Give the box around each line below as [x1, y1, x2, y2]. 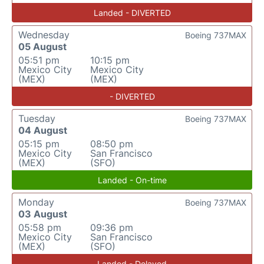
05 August [18, 41, 67, 53]
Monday [18, 196, 54, 209]
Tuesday [18, 113, 55, 125]
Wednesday [18, 29, 70, 41]
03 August [18, 208, 67, 220]
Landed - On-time [97, 175, 167, 186]
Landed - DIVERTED [93, 8, 171, 18]
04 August [18, 124, 67, 137]
